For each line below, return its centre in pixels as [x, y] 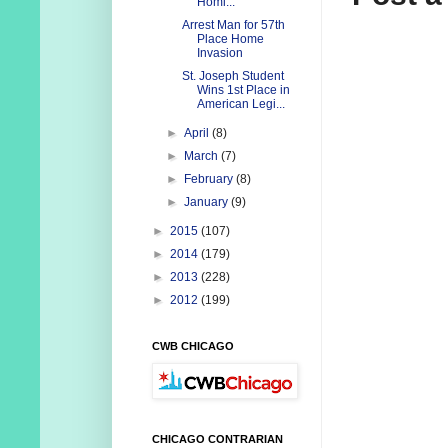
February [210, 179]
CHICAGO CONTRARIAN [217, 439]
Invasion [219, 53]
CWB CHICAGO [193, 346]
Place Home [230, 39]
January [208, 202]
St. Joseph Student [232, 76]
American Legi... [240, 104]
